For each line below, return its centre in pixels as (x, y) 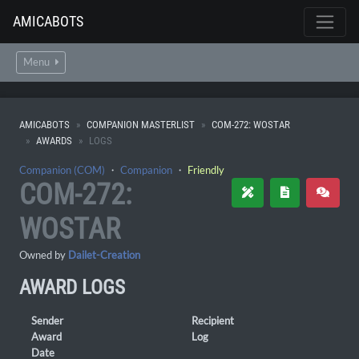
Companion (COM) (62, 170)
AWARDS (54, 141)
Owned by (44, 255)
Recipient (213, 321)
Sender (47, 321)
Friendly (206, 170)
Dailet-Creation (104, 255)
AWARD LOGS (72, 287)
